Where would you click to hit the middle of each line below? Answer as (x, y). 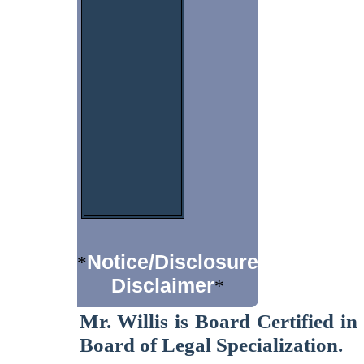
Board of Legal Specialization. (211, 344)
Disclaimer (162, 285)
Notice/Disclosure (172, 262)
